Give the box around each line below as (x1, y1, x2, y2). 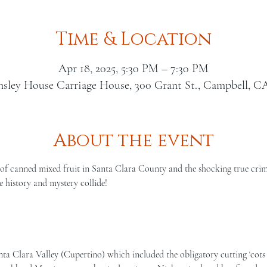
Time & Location (55, 27, 212, 51)
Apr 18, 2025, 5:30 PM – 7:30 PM (58, 61, 209, 76)
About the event (53, 129, 214, 153)
